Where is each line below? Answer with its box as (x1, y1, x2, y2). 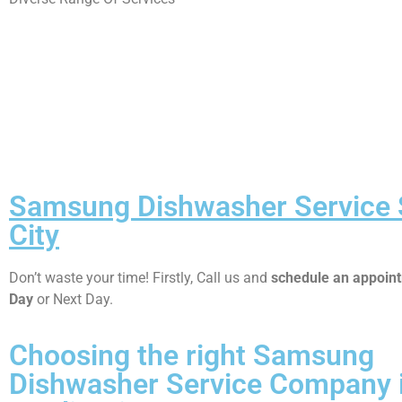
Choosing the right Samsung (9, 338, 374, 372)
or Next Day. (33, 290, 113, 308)
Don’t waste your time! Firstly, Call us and (9, 268, 271, 286)
